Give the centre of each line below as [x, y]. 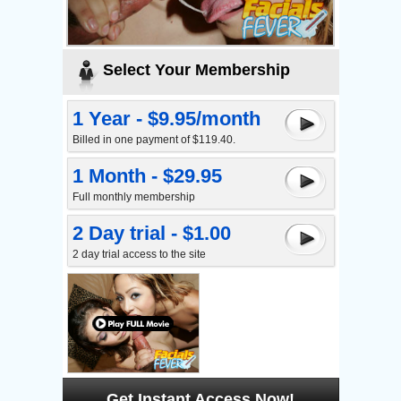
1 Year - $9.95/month [166, 119]
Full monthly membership [133, 197]
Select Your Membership [196, 70]
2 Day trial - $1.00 [151, 233]
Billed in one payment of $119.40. [154, 140]
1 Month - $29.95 [147, 176]
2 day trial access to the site [139, 254]
